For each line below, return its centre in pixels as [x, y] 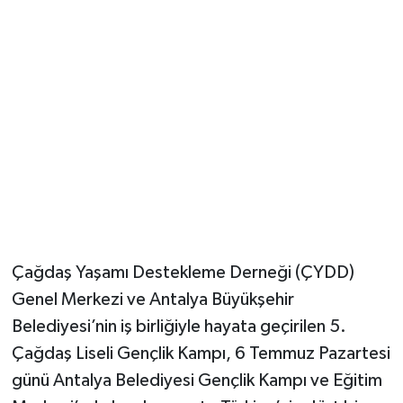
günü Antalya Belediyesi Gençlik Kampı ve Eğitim [197, 381]
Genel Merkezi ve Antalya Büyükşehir [152, 300]
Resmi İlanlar [95, 88]
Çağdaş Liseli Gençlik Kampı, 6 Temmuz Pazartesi [201, 354]
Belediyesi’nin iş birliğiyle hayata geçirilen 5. [179, 327]
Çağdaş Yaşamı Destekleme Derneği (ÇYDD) [183, 273]
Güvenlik [81, 42]
